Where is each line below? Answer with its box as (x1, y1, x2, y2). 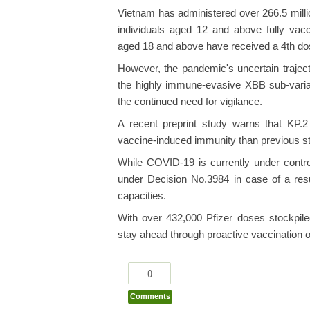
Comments (130, 291, 170, 300)
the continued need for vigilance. (118, 95, 262, 107)
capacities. (118, 190, 166, 201)
